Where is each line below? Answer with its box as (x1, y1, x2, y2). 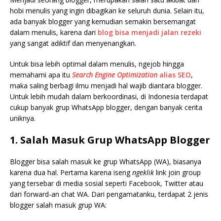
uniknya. (10, 113, 36, 123)
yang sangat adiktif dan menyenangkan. (10, 38, 136, 48)
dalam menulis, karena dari (10, 27, 98, 37)
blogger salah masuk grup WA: (10, 200, 107, 210)
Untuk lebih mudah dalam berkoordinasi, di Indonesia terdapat (10, 91, 208, 101)
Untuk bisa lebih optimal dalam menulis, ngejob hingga (10, 59, 184, 69)
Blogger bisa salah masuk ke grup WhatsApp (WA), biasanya (10, 156, 201, 166)
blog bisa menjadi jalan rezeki (98, 27, 201, 37)
